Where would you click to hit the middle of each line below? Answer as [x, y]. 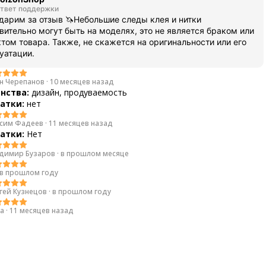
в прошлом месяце [95, 153]
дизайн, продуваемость [79, 92]
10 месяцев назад [82, 81]
